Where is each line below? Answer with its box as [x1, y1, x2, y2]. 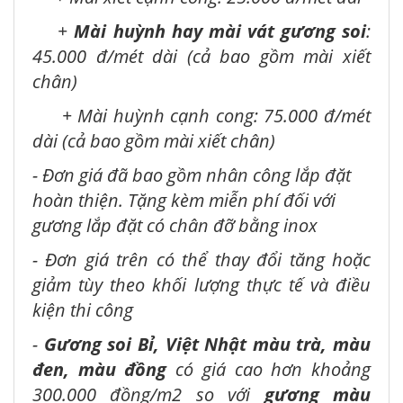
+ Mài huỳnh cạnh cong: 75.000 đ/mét [32, 103, 371, 129]
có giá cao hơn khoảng [175, 357, 372, 382]
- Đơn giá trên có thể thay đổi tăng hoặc [32, 247, 371, 273]
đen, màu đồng [32, 357, 176, 382]
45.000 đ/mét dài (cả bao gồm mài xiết [32, 44, 371, 69]
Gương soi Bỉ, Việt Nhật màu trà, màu [43, 332, 371, 357]
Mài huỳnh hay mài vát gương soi [74, 19, 367, 44]
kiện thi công [32, 298, 133, 323]
